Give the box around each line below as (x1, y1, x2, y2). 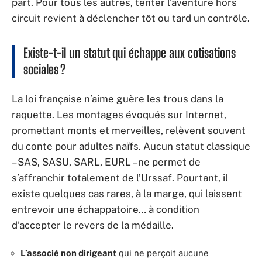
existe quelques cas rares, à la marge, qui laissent (12, 187, 242, 199)
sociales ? (23, 61, 65, 77)
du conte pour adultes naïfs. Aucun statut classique (12, 140, 250, 152)
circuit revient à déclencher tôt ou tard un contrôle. (12, 12, 250, 24)
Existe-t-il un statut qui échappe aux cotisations (23, 45, 236, 61)
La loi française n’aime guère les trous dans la (12, 92, 223, 105)
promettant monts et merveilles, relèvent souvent (12, 124, 246, 136)
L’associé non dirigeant (20, 248, 116, 258)
